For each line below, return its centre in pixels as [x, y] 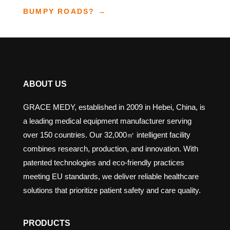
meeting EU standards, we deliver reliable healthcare [111, 176]
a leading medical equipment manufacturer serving [107, 121]
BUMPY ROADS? [59, 11]
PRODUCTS [46, 223]
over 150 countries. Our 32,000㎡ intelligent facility [107, 135]
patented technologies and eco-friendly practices [103, 162]
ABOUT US [45, 84]
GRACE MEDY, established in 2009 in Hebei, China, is [114, 107]
